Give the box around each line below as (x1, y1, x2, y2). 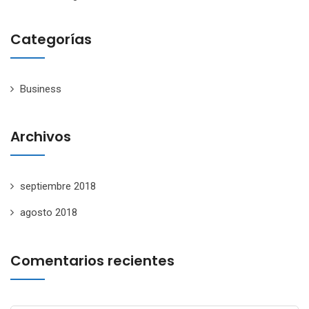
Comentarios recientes (10, 250, 175, 270)
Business (20, 82, 61, 95)
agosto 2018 (20, 206, 77, 219)
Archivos (10, 127, 71, 147)
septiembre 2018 (20, 180, 96, 193)
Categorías (10, 29, 92, 49)
